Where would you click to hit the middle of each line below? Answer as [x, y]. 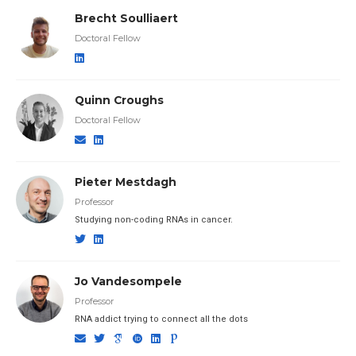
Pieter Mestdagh [125, 182]
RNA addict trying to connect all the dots [161, 319]
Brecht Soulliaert [126, 18]
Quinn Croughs [119, 100]
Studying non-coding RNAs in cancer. [153, 219]
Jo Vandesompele [128, 281]
